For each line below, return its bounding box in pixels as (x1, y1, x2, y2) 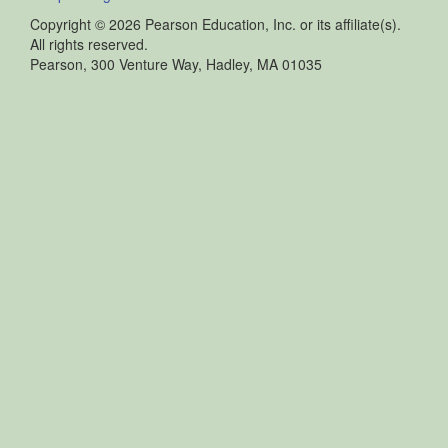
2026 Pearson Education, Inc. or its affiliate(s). (109, 13, 401, 34)
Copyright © (30, 13, 109, 34)
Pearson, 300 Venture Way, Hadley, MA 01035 (30, 53, 322, 74)
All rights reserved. (30, 33, 148, 54)
